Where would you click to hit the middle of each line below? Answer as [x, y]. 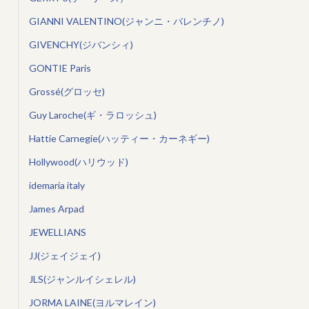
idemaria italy [57, 186]
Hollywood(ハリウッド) [78, 162]
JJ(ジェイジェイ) [64, 256]
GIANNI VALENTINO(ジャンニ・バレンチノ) [126, 21]
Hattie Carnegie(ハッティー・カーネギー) [119, 139]
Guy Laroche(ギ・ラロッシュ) [92, 115]
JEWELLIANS [57, 232]
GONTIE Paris [60, 68]
